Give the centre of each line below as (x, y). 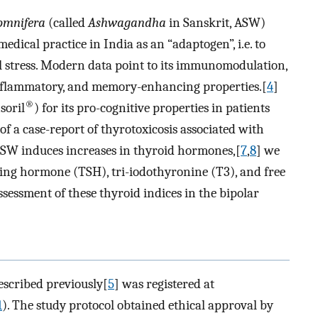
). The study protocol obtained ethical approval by (138, 305)
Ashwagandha (127, 23)
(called (67, 23)
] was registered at (164, 284)
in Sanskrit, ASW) (216, 23)
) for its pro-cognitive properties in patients (152, 108)
